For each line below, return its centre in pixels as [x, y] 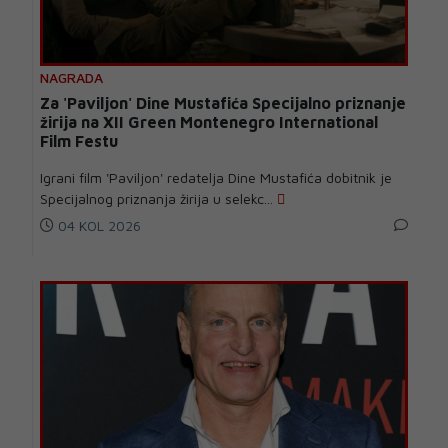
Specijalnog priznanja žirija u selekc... [158, 198]
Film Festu [79, 140]
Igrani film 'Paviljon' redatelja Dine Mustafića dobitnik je [216, 177]
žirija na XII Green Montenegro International [209, 121]
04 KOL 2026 [97, 225]
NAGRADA [71, 77]
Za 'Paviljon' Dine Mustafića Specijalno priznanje [223, 102]
